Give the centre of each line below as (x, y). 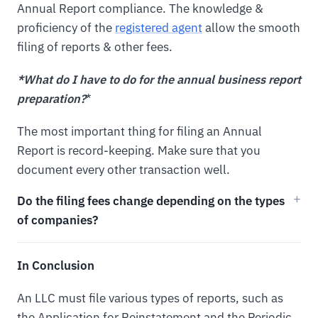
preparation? (51, 99)
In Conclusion (56, 265)
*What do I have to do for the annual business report (159, 80)
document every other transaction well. (124, 170)
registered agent (159, 28)
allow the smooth (251, 28)
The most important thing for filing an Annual (139, 131)
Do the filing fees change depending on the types (151, 201)
